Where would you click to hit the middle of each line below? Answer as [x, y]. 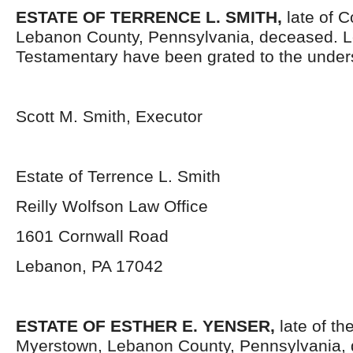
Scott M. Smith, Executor [109, 116]
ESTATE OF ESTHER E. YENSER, [145, 326]
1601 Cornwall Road [92, 236]
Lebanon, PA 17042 [89, 266]
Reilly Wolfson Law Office [112, 206]
